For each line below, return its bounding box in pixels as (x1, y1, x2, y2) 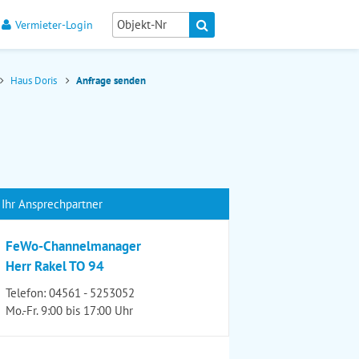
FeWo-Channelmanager (6, 237, 141, 255)
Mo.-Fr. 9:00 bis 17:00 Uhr (6, 303, 133, 318)
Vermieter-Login (15, 17, 93, 33)
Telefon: (6, 285, 49, 301)
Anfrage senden (76, 74, 146, 87)
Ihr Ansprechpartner (2, 196, 103, 212)
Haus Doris (10, 74, 59, 87)
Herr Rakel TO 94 (6, 257, 104, 275)
